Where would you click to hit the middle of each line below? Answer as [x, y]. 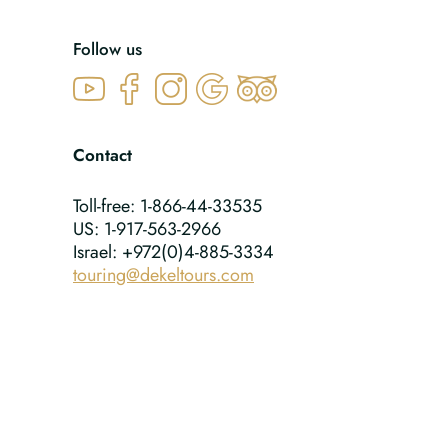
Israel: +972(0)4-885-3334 [173, 252]
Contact [102, 155]
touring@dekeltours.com [163, 275]
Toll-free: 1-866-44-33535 [167, 206]
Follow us [107, 49]
